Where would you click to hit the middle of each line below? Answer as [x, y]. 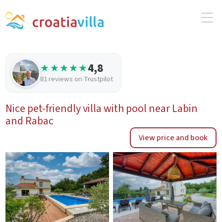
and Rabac [30, 121]
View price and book [173, 138]
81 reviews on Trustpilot [77, 79]
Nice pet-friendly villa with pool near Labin [102, 108]
